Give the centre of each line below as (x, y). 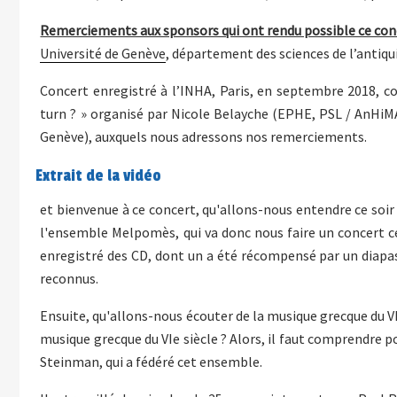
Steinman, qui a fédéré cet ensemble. (152, 362)
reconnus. (70, 279)
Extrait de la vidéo (99, 175)
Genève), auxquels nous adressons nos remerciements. (204, 136)
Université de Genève (103, 53)
